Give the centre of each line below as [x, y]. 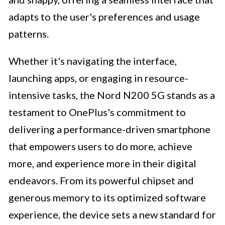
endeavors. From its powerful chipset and [101, 181]
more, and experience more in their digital [102, 163]
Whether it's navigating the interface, [93, 61]
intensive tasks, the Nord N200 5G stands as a [112, 95]
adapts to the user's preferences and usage [104, 17]
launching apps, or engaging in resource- [98, 78]
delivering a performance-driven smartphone [109, 129]
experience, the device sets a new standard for [112, 215]
